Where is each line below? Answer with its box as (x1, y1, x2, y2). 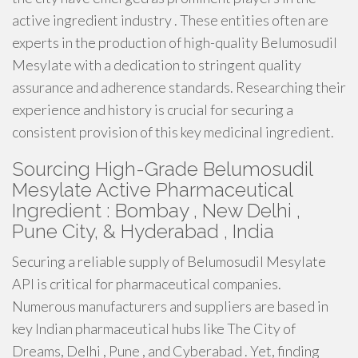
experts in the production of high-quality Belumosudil (12, 34, 337, 51)
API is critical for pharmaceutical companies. (12, 275, 281, 292)
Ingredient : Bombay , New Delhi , (12, 199, 300, 222)
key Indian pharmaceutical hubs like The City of (12, 320, 296, 337)
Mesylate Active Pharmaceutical (12, 178, 292, 201)
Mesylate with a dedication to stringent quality (12, 56, 301, 74)
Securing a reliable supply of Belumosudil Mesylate (12, 253, 326, 270)
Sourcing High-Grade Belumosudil (12, 157, 312, 181)
